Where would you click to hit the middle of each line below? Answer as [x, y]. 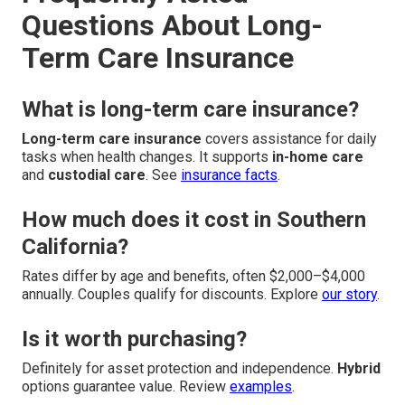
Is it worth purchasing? [134, 339]
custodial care [97, 175]
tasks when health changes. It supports [147, 157]
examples [261, 387]
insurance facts [229, 175]
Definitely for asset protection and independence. [179, 369]
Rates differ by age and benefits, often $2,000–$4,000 [193, 277]
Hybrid [359, 369]
